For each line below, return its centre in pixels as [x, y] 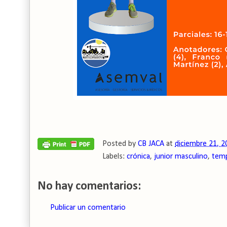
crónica [138, 157]
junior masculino [181, 157]
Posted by [120, 144]
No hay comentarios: [89, 186]
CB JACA [151, 144]
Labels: [115, 157]
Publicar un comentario [88, 208]
